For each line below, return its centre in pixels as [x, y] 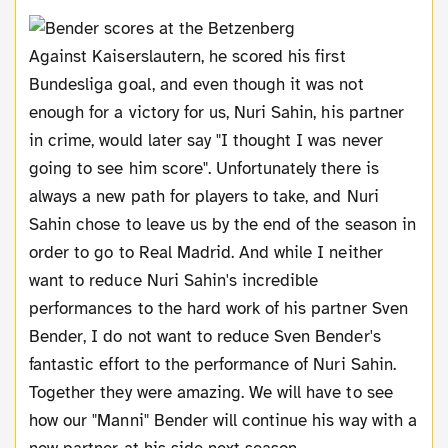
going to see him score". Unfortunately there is [204, 168]
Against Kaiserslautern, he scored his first [35, 56]
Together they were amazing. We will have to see [211, 392]
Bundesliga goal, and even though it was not [196, 84]
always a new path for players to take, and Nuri [204, 196]
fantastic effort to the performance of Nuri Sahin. [212, 364]
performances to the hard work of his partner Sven [218, 308]
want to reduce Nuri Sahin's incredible [174, 280]
